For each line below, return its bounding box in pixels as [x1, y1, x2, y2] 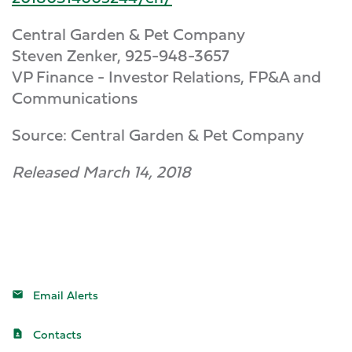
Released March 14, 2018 [12, 159, 191, 184]
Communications [12, 86, 137, 110]
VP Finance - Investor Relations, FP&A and [12, 64, 321, 89]
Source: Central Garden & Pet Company [12, 123, 304, 147]
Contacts [33, 325, 82, 343]
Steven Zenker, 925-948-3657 [12, 43, 229, 68]
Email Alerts [33, 286, 98, 304]
